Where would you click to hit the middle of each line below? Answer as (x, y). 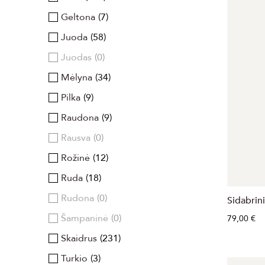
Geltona (78, 17)
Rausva (76, 138)
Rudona (77, 198)
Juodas (76, 57)
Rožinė (75, 158)
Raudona (80, 117)
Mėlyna (77, 77)
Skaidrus (79, 238)
